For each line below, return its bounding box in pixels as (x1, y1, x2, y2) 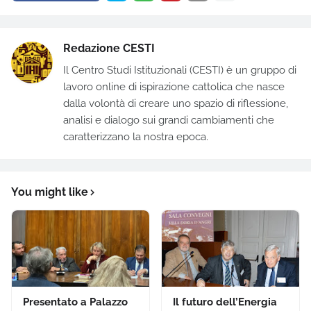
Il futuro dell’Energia (173, 295, 277, 308)
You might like (11, 185, 88, 199)
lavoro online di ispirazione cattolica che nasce (63, 80, 285, 93)
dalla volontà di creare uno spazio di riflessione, (63, 96, 288, 110)
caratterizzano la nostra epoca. (63, 130, 208, 143)
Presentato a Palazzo (23, 295, 128, 308)
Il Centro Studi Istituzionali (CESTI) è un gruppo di (63, 63, 296, 76)
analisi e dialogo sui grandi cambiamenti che (63, 113, 274, 126)
